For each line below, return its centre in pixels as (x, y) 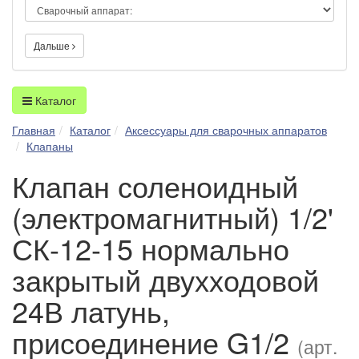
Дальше (53, 45)
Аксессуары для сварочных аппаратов (226, 129)
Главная (34, 129)
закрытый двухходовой (165, 279)
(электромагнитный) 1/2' (173, 216)
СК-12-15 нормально (151, 248)
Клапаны (50, 145)
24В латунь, (91, 310)
